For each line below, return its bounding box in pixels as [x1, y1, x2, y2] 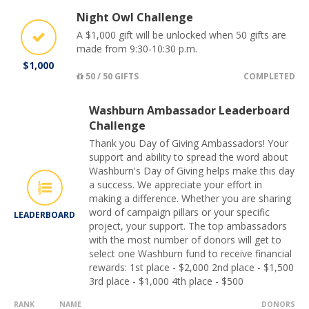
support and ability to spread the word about [89, 150, 288, 164]
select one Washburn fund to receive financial [89, 247, 292, 261]
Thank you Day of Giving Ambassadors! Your [89, 137, 288, 150]
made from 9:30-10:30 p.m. [77, 42, 197, 56]
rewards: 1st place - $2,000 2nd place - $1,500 [89, 261, 294, 275]
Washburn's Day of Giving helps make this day [89, 164, 295, 178]
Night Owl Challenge [77, 10, 193, 26]
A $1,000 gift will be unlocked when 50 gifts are [77, 28, 286, 42]
